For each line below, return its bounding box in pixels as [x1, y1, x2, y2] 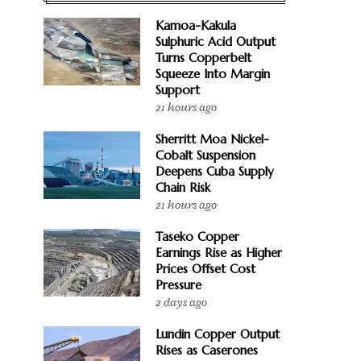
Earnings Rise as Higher [156, 245, 282, 260]
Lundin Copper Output [156, 326, 280, 342]
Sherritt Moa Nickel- [156, 131, 269, 147]
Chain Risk [156, 180, 210, 195]
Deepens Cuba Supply [156, 164, 274, 179]
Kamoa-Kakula [156, 18, 236, 33]
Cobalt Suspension [156, 147, 255, 163]
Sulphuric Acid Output [156, 34, 276, 49]
